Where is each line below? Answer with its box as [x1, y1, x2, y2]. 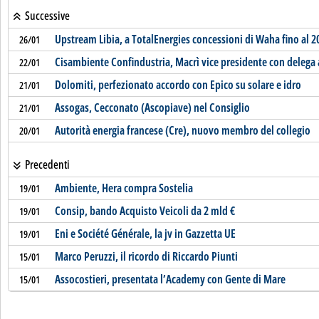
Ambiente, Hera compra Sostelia [54, 180, 193, 196]
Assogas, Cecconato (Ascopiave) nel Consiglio [54, 100, 250, 115]
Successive [22, 8, 70, 23]
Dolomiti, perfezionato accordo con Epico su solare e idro [54, 77, 301, 93]
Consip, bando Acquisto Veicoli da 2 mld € [54, 203, 235, 219]
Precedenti [22, 157, 70, 172]
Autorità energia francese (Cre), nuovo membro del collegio [54, 122, 310, 138]
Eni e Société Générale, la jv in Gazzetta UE [54, 226, 236, 241]
